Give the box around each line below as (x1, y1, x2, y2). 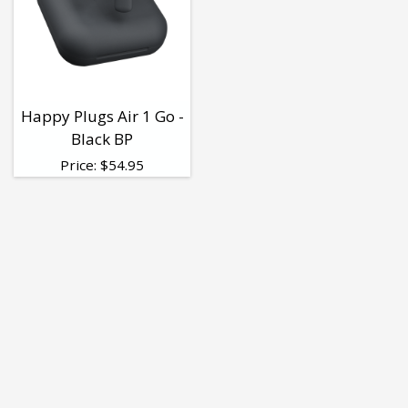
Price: (60, 156, 100, 175)
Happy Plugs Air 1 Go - (20, 106, 184, 127)
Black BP (71, 128, 133, 150)
